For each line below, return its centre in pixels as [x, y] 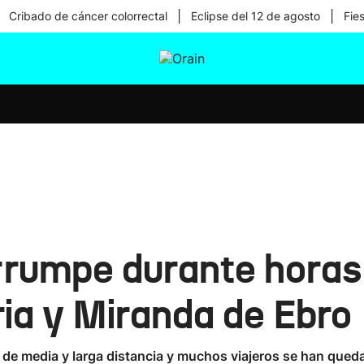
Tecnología [184, 135]
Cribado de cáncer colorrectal [88, 16]
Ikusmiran [181, 93]
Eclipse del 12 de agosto [255, 16]
